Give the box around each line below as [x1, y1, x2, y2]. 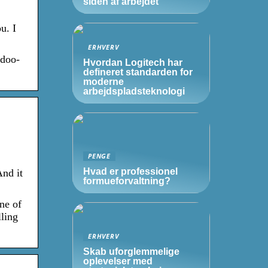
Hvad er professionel [83, 166, 178, 176]
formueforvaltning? [83, 176, 170, 186]
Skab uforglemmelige [83, 246, 179, 257]
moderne [83, 77, 124, 87]
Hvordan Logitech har [83, 57, 182, 68]
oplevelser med [83, 256, 153, 266]
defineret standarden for [83, 67, 193, 77]
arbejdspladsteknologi [83, 86, 185, 96]
